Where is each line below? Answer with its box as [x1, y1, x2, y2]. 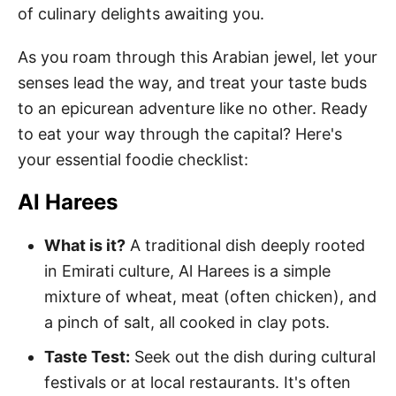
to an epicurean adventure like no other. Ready [18, 99, 368, 118]
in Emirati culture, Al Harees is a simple [44, 262, 331, 280]
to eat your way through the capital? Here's [18, 125, 342, 143]
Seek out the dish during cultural [130, 347, 376, 366]
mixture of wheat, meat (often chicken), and [44, 287, 377, 306]
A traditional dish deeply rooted [126, 236, 365, 255]
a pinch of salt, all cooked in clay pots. [44, 313, 330, 331]
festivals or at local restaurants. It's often [44, 373, 351, 392]
